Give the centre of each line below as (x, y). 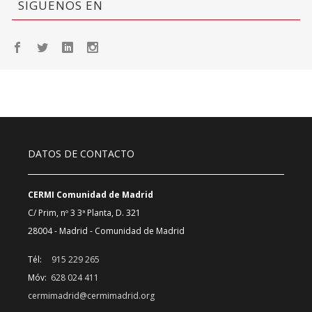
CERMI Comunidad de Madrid (91, 195)
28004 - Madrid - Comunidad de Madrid (106, 231)
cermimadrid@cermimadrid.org (91, 296)
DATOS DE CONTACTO (81, 154)
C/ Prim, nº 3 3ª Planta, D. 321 (84, 213)
